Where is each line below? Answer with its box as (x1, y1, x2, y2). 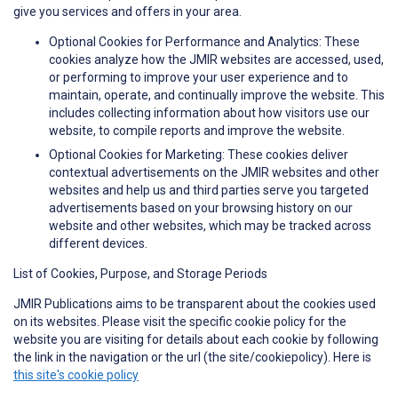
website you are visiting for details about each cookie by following (13, 332, 378, 347)
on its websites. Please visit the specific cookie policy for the (13, 314, 346, 330)
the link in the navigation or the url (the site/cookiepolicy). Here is (13, 350, 371, 365)
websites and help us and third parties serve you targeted (49, 183, 369, 198)
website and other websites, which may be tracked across (49, 219, 371, 234)
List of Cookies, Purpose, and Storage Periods (13, 267, 267, 282)
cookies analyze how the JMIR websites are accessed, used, (49, 52, 384, 68)
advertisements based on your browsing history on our (49, 201, 353, 216)
